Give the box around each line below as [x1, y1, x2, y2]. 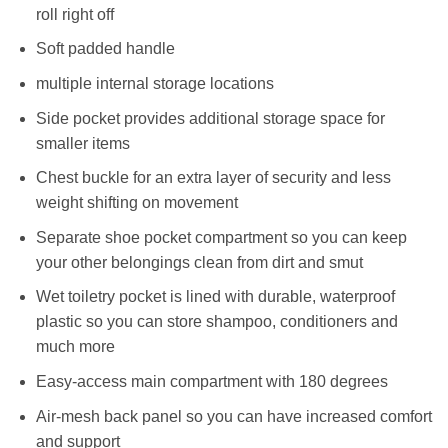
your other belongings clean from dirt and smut [35, 253, 363, 271]
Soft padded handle [35, 40, 175, 58]
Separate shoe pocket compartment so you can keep [35, 228, 407, 246]
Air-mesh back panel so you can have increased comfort [35, 407, 432, 425]
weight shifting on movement [35, 194, 238, 212]
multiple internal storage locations [35, 75, 274, 93]
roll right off [35, 5, 114, 23]
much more [35, 338, 115, 356]
